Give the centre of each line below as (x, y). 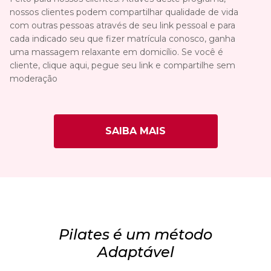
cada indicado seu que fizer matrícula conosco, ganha (122, 38)
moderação (34, 78)
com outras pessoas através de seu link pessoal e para (122, 25)
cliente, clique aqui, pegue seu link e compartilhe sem (122, 65)
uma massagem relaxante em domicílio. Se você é (116, 52)
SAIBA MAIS (135, 131)
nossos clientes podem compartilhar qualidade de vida (124, 12)
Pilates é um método (135, 234)
